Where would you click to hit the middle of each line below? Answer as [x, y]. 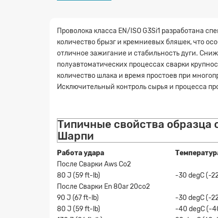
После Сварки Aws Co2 [94, 164]
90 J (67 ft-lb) [78, 198]
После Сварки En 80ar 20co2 [103, 186]
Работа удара [81, 153]
